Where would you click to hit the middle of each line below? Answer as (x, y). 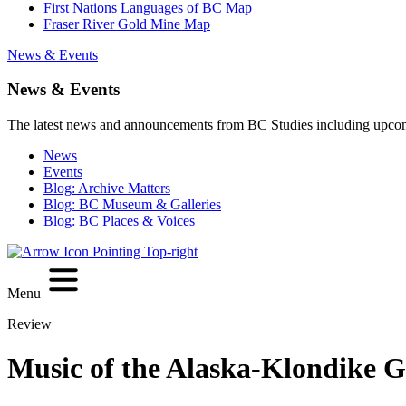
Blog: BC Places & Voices (119, 221)
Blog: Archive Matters (107, 188)
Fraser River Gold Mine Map (127, 24)
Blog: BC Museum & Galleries (132, 205)
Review (29, 324)
